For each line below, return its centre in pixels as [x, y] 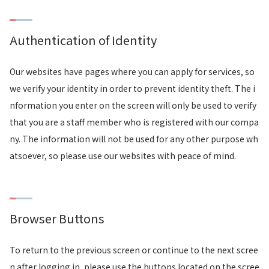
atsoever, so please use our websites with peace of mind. [123, 156]
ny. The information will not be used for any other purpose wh [134, 139]
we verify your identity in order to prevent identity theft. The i [132, 88]
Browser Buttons [57, 218]
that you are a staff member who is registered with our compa [134, 122]
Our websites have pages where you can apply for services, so [132, 71]
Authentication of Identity [83, 40]
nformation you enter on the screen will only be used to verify [133, 105]
